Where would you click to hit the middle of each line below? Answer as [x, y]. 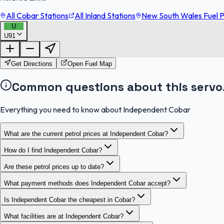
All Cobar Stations [37, 15]
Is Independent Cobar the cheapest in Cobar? [69, 199]
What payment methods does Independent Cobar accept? [87, 183]
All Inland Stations [105, 15]
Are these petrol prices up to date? [54, 166]
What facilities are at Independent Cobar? [64, 216]
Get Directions [32, 63]
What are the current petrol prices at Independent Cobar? [86, 133]
